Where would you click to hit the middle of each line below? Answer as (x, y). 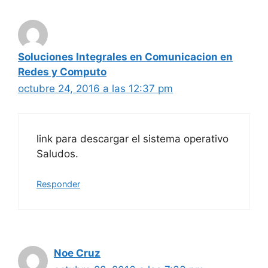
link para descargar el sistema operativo (133, 138)
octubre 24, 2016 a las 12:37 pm (95, 89)
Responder (58, 184)
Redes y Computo (62, 72)
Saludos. (57, 153)
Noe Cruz (77, 253)
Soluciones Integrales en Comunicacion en (125, 57)
